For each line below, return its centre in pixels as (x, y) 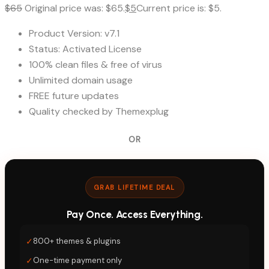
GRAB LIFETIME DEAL (134, 187)
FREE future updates (74, 95)
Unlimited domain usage (81, 80)
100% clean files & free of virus (95, 64)
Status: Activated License (85, 49)
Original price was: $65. (75, 8)
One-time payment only (77, 260)
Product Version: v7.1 (74, 33)
